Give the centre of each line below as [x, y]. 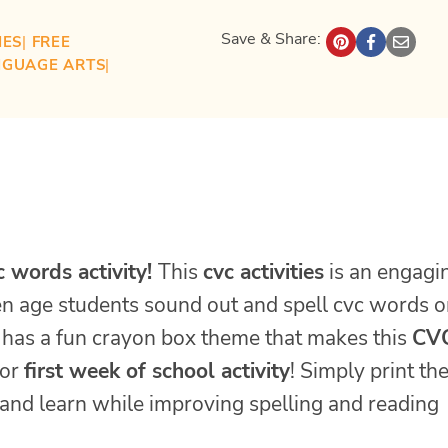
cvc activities [263, 271]
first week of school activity [157, 370]
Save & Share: [271, 38]
